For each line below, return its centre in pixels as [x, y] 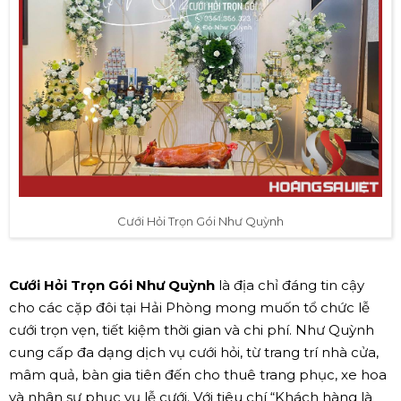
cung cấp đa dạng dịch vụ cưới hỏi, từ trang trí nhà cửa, [194, 352]
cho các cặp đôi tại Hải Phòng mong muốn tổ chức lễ [189, 307]
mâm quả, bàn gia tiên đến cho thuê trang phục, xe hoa [198, 374]
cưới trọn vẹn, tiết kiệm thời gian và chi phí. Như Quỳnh [192, 329]
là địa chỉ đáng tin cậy [290, 285]
